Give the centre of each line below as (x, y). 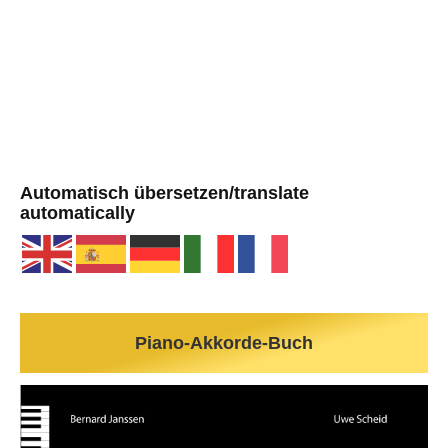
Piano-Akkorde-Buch (224, 342)
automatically (77, 213)
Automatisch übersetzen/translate (164, 193)
